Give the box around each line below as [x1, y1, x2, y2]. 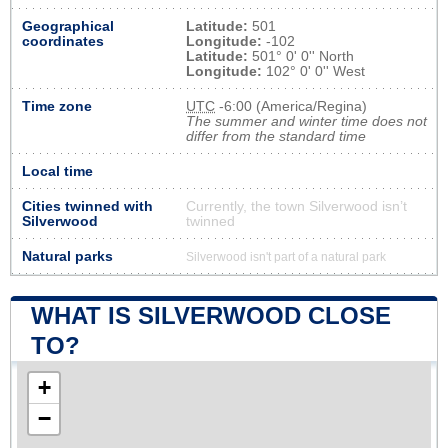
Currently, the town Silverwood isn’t [186, 198, 407, 214]
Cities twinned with [22, 198, 153, 214]
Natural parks [22, 248, 113, 264]
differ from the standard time [186, 128, 366, 144]
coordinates [22, 33, 104, 49]
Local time [22, 163, 93, 179]
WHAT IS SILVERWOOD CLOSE [31, 301, 391, 329]
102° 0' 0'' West [262, 63, 365, 79]
